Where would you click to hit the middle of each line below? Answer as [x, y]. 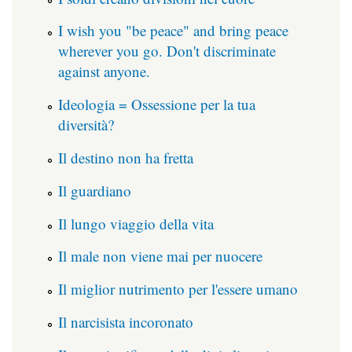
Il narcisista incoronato [126, 322]
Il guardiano [95, 190]
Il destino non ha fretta [126, 158]
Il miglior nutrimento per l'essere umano [178, 289]
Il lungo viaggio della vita [136, 223]
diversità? [86, 125]
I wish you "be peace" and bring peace [173, 31]
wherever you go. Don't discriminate [167, 51]
